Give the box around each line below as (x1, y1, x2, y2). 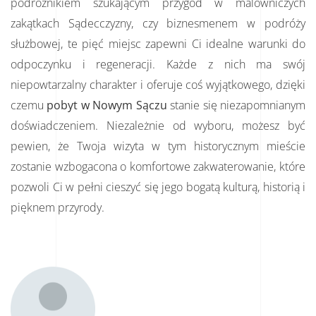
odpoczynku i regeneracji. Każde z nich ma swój (11, 56, 305, 72)
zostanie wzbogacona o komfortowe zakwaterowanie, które (11, 158, 305, 174)
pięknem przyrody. (11, 199, 104, 215)
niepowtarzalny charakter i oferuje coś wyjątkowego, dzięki (11, 76, 305, 92)
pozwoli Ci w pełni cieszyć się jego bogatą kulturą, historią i (11, 178, 305, 195)
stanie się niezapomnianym (166, 97, 306, 113)
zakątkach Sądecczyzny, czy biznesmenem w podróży (11, 15, 305, 31)
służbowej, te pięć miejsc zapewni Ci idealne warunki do (11, 35, 305, 51)
